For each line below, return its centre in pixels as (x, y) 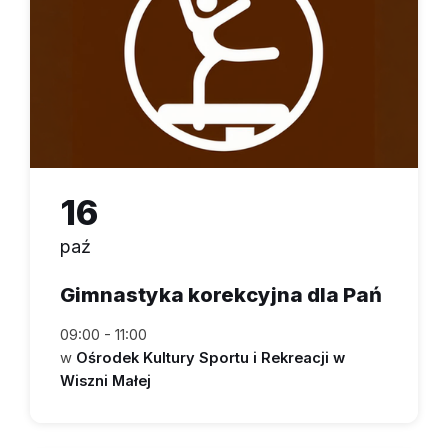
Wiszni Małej (105, 380)
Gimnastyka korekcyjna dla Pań (221, 294)
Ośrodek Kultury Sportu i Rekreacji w (210, 357)
